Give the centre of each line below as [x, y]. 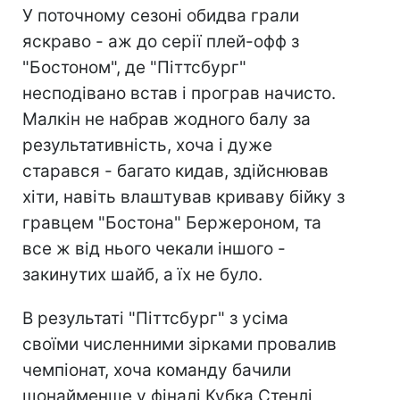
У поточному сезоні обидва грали [161, 16]
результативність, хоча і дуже [147, 145]
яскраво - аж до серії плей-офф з [161, 42]
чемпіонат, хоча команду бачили [157, 370]
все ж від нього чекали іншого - [154, 249]
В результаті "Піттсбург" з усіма [155, 318]
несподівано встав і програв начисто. [179, 93]
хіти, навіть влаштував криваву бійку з [183, 197]
